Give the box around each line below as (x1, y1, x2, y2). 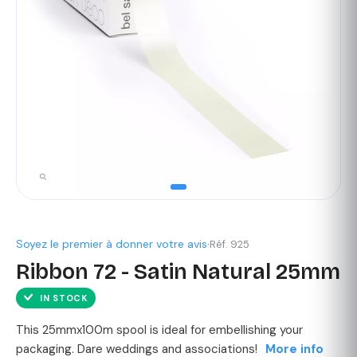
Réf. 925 (210, 237, 249, 252)
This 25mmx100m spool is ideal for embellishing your (16, 322, 303, 339)
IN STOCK (40, 292, 88, 304)
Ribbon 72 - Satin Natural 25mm (16, 259, 340, 285)
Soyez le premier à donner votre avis (16, 237, 207, 252)
